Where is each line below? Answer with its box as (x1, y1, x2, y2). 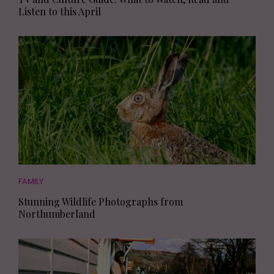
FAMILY (18, 176, 43, 187)
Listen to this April (18, 4, 101, 18)
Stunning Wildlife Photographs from (18, 194, 183, 208)
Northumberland (18, 207, 95, 220)
